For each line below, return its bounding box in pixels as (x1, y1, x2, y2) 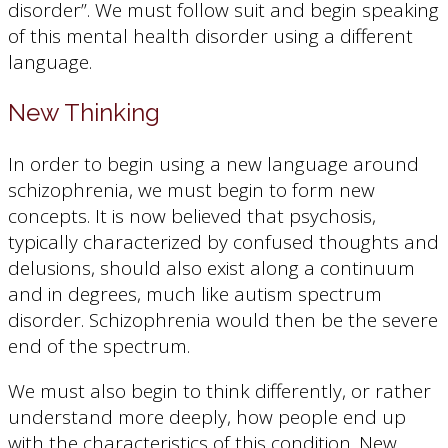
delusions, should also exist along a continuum (8, 254, 415, 281)
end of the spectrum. (8, 332, 190, 359)
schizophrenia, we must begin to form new (8, 176, 375, 203)
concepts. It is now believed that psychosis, (8, 202, 376, 229)
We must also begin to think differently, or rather (8, 377, 431, 404)
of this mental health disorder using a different (8, 22, 413, 49)
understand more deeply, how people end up (8, 403, 406, 430)
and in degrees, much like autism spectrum (8, 280, 382, 307)
